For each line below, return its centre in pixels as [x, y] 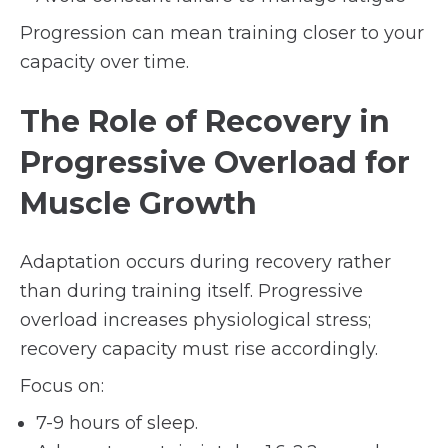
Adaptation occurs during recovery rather [205, 262]
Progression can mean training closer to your [222, 33]
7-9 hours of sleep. [117, 423]
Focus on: [62, 386]
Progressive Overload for [215, 162]
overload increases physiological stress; [195, 320]
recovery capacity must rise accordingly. [199, 349]
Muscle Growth [138, 203]
